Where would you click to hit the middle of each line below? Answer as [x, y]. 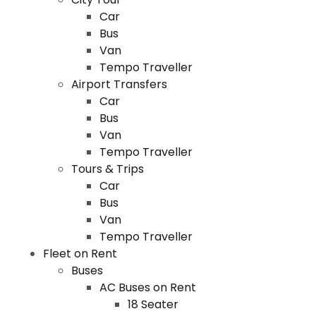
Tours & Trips [107, 169]
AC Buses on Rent [147, 287]
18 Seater [153, 304]
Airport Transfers [119, 84]
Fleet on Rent [80, 254]
